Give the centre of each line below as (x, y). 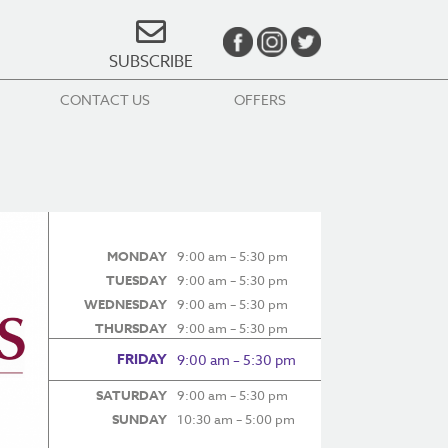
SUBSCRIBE (151, 62)
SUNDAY (139, 418)
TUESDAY (136, 279)
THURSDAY (130, 327)
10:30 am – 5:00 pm (235, 418)
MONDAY (136, 255)
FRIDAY (141, 359)
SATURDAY (131, 394)
